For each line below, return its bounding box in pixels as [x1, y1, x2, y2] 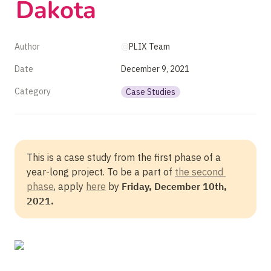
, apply [54, 180, 87, 192]
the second [175, 166, 224, 178]
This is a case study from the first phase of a [27, 151, 221, 163]
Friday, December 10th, [122, 180, 227, 192]
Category [15, 86, 51, 97]
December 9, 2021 [121, 64, 189, 74]
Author [15, 41, 40, 52]
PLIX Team [129, 41, 170, 52]
